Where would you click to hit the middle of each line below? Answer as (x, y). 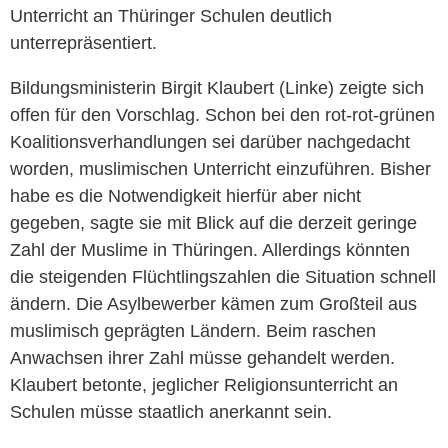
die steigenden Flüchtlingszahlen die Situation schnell (223, 276)
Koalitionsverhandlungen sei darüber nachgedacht (210, 141)
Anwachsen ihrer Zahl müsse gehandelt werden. (202, 357)
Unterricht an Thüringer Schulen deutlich (171, 15)
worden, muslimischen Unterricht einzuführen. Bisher (220, 168)
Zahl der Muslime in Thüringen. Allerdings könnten (210, 249)
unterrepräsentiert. (83, 42)
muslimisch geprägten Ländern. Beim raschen (193, 330)
